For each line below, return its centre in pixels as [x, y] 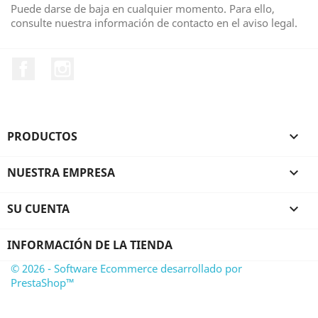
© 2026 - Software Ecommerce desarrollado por [126, 268]
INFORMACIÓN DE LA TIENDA [90, 245]
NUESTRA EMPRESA [61, 172]
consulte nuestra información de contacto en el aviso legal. [154, 23]
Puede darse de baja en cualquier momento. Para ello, [143, 9]
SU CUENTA [38, 208]
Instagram [102, 65]
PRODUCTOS [42, 136]
